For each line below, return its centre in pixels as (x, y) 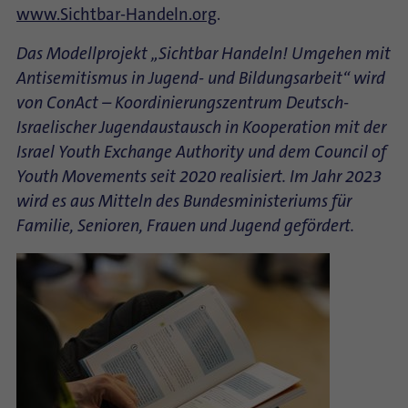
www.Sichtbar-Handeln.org (117, 15)
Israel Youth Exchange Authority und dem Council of (201, 152)
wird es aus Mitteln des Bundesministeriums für (184, 201)
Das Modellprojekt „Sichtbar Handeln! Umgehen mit (204, 54)
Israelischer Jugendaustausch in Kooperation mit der (201, 127)
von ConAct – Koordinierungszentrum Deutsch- (183, 103)
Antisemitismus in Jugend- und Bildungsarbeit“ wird (201, 78)
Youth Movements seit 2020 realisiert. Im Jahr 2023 (199, 177)
